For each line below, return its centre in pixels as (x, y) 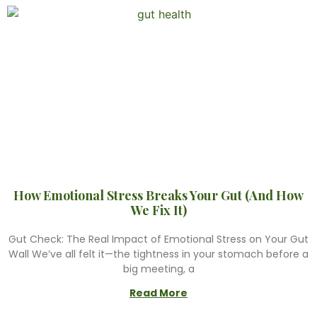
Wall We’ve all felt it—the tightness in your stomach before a (158, 254)
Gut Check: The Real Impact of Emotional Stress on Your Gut (158, 239)
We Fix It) (158, 210)
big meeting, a (158, 269)
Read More (158, 293)
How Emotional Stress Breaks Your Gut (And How (158, 195)
